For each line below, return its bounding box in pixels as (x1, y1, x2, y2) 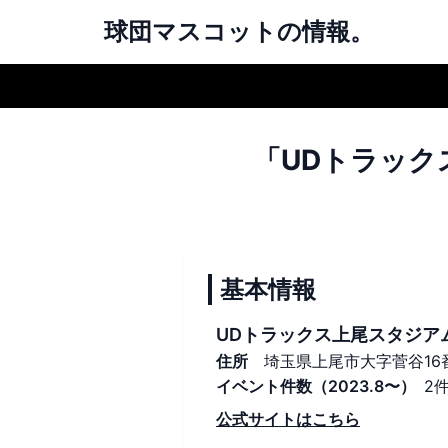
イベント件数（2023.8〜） (216, 376, 416, 396)
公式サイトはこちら (216, 409, 360, 429)
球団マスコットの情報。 (104, 17, 374, 46)
